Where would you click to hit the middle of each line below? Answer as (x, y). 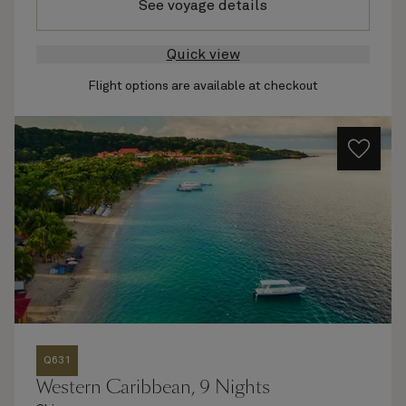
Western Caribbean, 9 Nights (153, 387)
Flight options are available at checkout (203, 86)
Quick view (203, 54)
